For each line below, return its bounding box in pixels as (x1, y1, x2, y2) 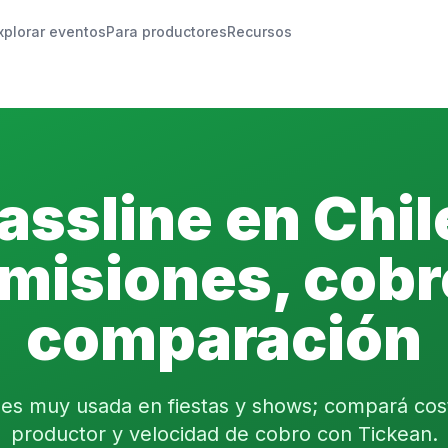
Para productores (106, 23, 228, 40)
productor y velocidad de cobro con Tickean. (10, 422, 438, 446)
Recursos (227, 23, 293, 40)
